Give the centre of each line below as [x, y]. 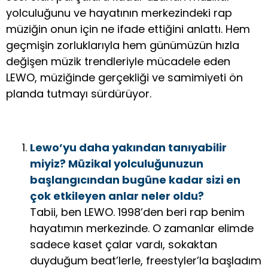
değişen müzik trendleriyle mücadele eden [118, 62]
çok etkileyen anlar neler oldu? [117, 196]
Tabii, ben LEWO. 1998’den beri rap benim [137, 212]
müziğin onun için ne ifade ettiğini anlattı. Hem [128, 29]
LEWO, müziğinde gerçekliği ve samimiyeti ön [124, 78]
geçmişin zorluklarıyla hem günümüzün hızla [123, 45]
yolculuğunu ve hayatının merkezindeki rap [119, 13]
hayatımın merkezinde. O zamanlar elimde [142, 229]
